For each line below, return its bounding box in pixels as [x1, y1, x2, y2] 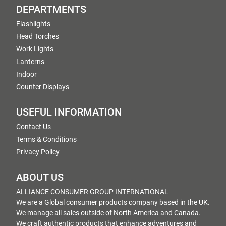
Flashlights [16, 20, 50, 28]
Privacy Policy [16, 148, 60, 156]
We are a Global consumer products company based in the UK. [16, 198, 210, 206]
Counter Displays [16, 83, 69, 91]
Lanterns [16, 58, 44, 66]
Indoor [16, 70, 37, 78]
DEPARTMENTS [16, 4, 86, 15]
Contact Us [16, 123, 51, 131]
